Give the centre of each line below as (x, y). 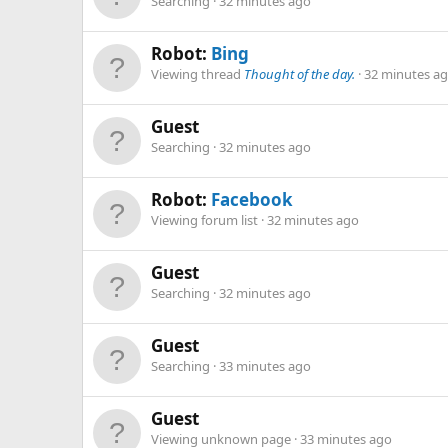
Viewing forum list (206, 219)
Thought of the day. (299, 73)
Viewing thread (197, 73)
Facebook (252, 199)
